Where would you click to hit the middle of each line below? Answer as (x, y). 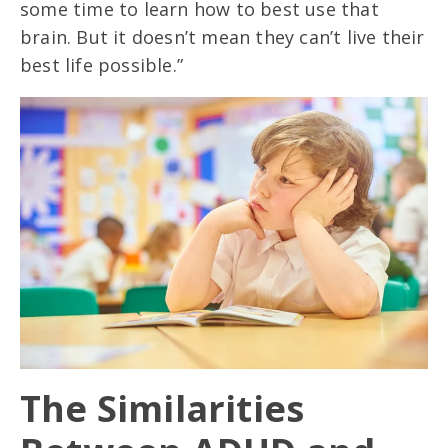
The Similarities (162, 409)
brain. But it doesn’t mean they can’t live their (222, 37)
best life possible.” (101, 65)
